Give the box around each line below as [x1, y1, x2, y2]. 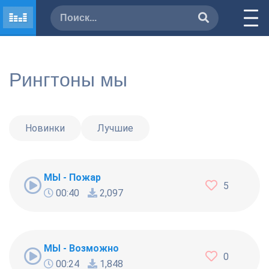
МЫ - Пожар [44, 172, 101, 183]
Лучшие [97, 122, 133, 134]
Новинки [25, 122, 65, 134]
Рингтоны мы [9, 69, 127, 91]
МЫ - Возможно [44, 243, 119, 254]
